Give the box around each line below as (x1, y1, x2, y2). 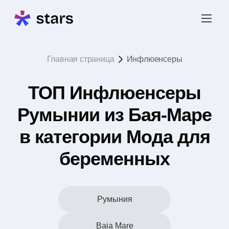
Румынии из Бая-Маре (17, 104, 212, 125)
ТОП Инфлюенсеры (28, 82, 201, 103)
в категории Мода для (19, 126, 210, 147)
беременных (59, 148, 170, 169)
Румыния (97, 195, 132, 203)
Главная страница (47, 55, 114, 63)
